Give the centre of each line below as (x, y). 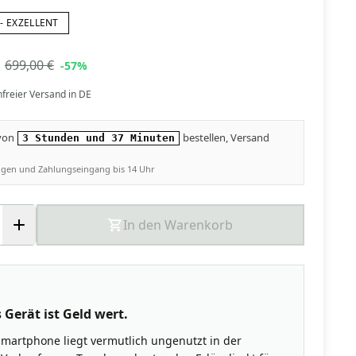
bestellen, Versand (224, 138)
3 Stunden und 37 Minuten (98, 138)
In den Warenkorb (178, 225)
